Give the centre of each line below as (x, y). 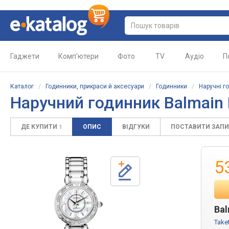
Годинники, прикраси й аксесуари (95, 86)
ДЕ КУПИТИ (40, 127)
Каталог (22, 86)
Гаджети (25, 56)
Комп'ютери (78, 56)
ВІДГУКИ (136, 127)
